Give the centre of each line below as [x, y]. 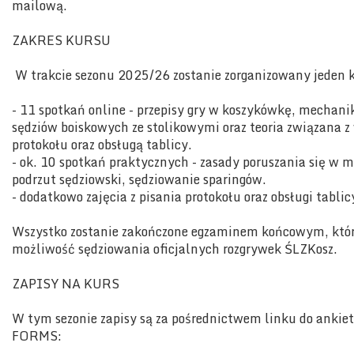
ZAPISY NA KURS [66, 284]
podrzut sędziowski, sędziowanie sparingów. [139, 180]
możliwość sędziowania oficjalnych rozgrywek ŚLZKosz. [175, 249]
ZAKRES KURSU [61, 41]
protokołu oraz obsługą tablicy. [102, 145]
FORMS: [38, 336]
